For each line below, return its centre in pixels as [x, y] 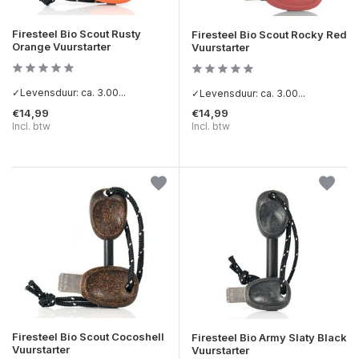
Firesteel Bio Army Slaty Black [269, 337]
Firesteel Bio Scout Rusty [77, 34]
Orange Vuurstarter [61, 47]
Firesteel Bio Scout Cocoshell [88, 336]
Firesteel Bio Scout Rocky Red [269, 35]
